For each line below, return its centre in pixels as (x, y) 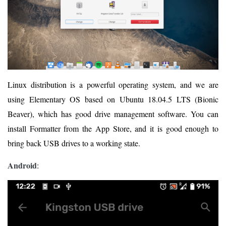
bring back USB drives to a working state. (74, 143)
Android (22, 165)
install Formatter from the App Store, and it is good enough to (113, 129)
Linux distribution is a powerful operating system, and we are (113, 85)
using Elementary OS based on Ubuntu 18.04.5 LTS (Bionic (113, 99)
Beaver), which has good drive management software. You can (113, 114)
